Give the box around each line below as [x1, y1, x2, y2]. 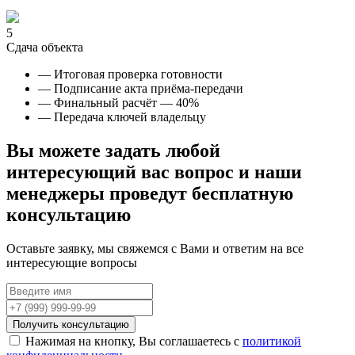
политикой [242, 334, 301, 349]
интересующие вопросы [6, 256, 137, 270]
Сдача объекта [6, 40, 83, 55]
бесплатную [192, 183, 293, 204]
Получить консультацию [13, 319, 129, 331]
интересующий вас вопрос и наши [6, 162, 302, 183]
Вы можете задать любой [6, 140, 220, 162]
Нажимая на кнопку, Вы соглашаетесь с [25, 334, 242, 349]
